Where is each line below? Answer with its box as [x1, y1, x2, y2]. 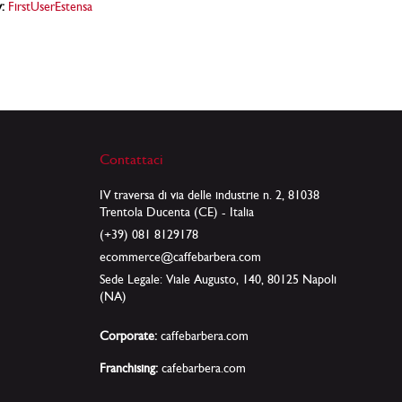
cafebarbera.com [161, 361, 246, 375]
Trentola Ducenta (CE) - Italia [99, 205, 254, 219]
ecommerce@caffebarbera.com [99, 249, 261, 264]
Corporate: [99, 328, 157, 343]
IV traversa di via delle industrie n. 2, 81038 [99, 188, 319, 202]
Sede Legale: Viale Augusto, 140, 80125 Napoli [99, 272, 336, 286]
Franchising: [99, 361, 158, 375]
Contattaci [99, 151, 163, 168]
